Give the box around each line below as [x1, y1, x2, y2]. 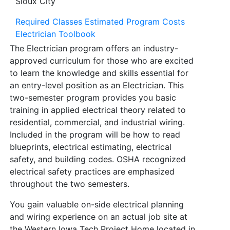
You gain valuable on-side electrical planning [10, 199, 184, 209]
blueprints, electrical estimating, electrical [10, 142, 171, 152]
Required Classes [15, 16, 82, 27]
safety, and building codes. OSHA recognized [10, 154, 186, 164]
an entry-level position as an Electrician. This [10, 80, 184, 90]
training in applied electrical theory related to [10, 105, 186, 115]
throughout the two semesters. [10, 179, 129, 189]
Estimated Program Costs [85, 16, 185, 27]
